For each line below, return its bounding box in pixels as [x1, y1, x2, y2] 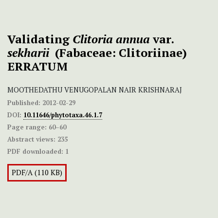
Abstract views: [7, 135, 55, 144]
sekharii [7, 45, 49, 61]
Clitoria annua [73, 31, 150, 47]
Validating [7, 31, 73, 47]
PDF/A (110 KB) [12, 168, 62, 178]
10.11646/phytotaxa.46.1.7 [23, 110, 102, 120]
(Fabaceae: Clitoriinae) [49, 45, 187, 61]
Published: [7, 98, 40, 108]
